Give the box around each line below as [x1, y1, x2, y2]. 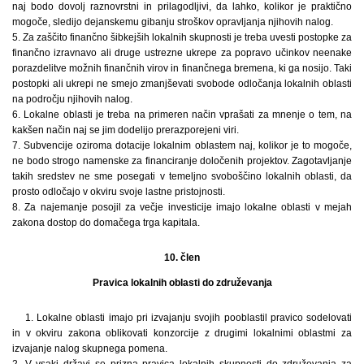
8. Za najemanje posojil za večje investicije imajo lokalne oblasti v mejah [12, 201, 352, 214]
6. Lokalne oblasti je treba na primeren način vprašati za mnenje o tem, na [12, 109, 352, 121]
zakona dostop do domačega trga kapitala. [12, 217, 200, 229]
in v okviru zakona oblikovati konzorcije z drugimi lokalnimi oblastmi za [12, 327, 352, 340]
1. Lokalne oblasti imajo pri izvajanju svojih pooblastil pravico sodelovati [25, 312, 352, 324]
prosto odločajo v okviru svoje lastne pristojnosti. [12, 186, 225, 198]
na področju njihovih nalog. [12, 93, 132, 106]
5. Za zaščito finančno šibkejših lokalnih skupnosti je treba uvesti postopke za [12, 32, 352, 44]
